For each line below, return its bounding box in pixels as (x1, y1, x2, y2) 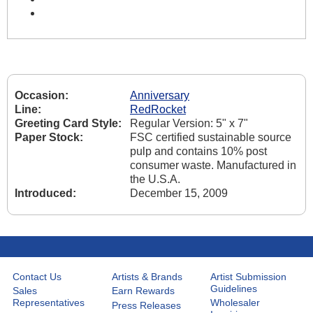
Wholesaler (210, 297, 261, 309)
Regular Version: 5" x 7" (130, 117, 248, 130)
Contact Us (13, 270, 62, 282)
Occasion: (15, 89, 68, 102)
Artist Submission (210, 270, 287, 282)
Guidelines (210, 282, 258, 294)
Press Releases (111, 299, 181, 311)
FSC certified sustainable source (130, 131, 291, 144)
